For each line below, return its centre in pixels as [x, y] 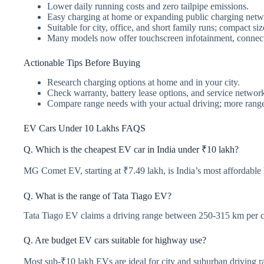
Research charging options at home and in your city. [143, 82]
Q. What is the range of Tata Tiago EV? [98, 196]
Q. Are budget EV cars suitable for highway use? [115, 240]
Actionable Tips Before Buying [82, 63]
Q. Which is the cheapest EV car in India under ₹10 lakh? [131, 149]
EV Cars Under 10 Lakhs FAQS [85, 128]
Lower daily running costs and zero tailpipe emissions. [148, 6]
